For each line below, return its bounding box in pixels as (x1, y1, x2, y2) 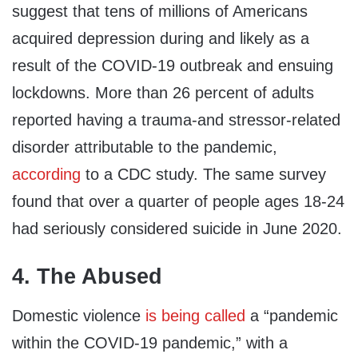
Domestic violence (12, 307, 145, 325)
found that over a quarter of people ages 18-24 (12, 192, 344, 210)
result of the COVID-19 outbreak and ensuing (12, 56, 333, 74)
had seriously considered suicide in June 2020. (12, 219, 342, 237)
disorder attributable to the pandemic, (12, 137, 277, 156)
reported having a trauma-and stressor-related (12, 110, 340, 129)
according (12, 165, 81, 183)
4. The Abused (12, 264, 162, 288)
